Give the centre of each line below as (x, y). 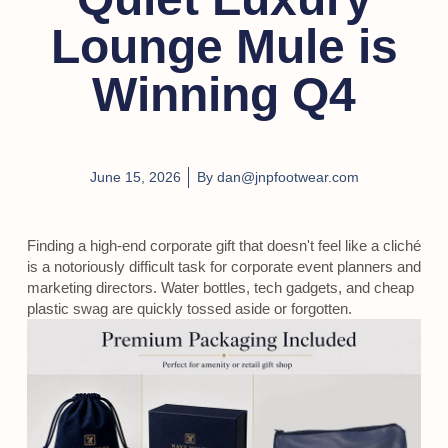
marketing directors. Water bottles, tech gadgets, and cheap (220, 287)
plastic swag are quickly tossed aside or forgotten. (189, 308)
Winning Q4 (224, 95)
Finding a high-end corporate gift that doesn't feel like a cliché (223, 245)
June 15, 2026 (135, 176)
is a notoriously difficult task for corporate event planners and (223, 266)
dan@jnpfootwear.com (285, 176)
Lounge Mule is (224, 47)
